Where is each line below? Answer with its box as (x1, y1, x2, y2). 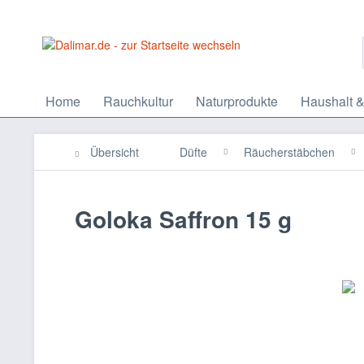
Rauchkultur (103, 92, 173, 110)
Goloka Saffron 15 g (75, 202, 292, 236)
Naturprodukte (196, 92, 278, 110)
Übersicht (90, 144, 139, 160)
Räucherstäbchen (244, 144, 335, 160)
